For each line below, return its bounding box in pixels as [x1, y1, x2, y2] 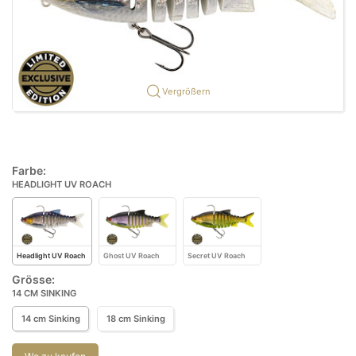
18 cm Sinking [106, 313, 165, 325]
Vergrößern [161, 85, 211, 97]
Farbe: [12, 163, 46, 177]
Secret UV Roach [188, 250, 246, 260]
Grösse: [12, 272, 55, 286]
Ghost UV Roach [103, 250, 160, 260]
